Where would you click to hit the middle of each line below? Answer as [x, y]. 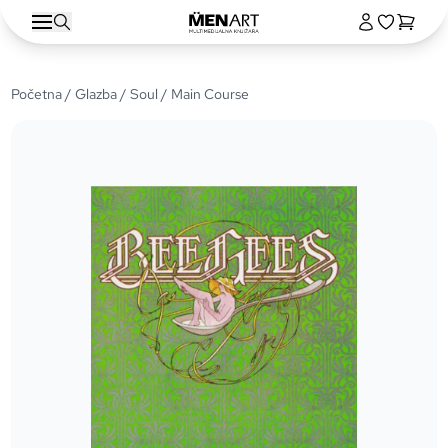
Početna [37, 94]
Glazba [96, 94]
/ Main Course [204, 94]
